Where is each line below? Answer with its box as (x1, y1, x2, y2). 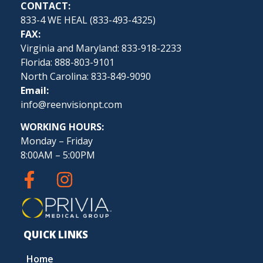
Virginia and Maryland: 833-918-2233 (21, 41, 181, 55)
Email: (21, 83, 49, 97)
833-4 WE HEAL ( (21, 13, 93, 26)
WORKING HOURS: (21, 120, 104, 134)
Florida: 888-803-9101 (21, 55, 114, 69)
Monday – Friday (21, 134, 93, 148)
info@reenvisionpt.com (21, 97, 122, 111)
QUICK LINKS (23, 228, 88, 242)
